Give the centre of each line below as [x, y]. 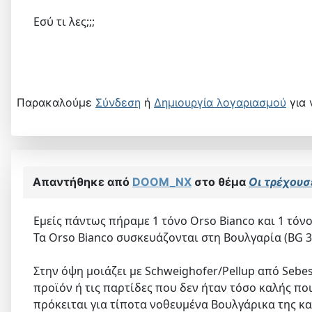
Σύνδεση [118, 103]
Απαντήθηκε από [83, 182]
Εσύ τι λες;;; [64, 22]
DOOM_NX [162, 182]
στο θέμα [220, 182]
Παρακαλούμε [56, 103]
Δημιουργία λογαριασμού [220, 103]
